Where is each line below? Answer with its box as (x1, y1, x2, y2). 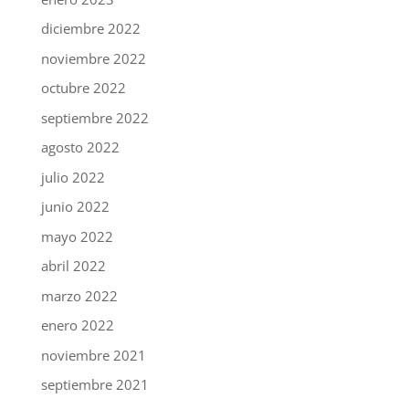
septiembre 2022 (40, 108, 149, 127)
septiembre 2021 (40, 375, 149, 394)
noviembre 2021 (40, 345, 146, 364)
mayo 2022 (40, 226, 113, 246)
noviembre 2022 (40, 48, 146, 68)
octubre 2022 (40, 79, 126, 98)
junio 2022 (40, 197, 110, 216)
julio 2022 (40, 167, 105, 186)
